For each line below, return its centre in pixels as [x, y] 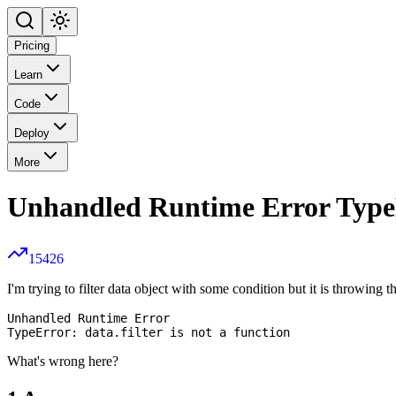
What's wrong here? [63, 362]
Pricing [32, 46]
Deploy [32, 133]
